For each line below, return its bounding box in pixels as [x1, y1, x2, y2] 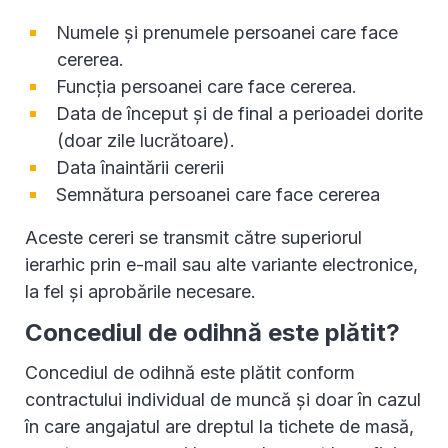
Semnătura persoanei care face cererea [56, 184, 380, 206]
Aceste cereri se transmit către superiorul [25, 227, 362, 249]
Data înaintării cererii [56, 157, 224, 179]
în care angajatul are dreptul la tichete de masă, [25, 416, 414, 438]
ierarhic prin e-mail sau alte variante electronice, [25, 254, 418, 276]
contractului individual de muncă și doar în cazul [25, 389, 421, 411]
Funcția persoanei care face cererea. [56, 76, 357, 98]
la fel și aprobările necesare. [25, 281, 256, 303]
